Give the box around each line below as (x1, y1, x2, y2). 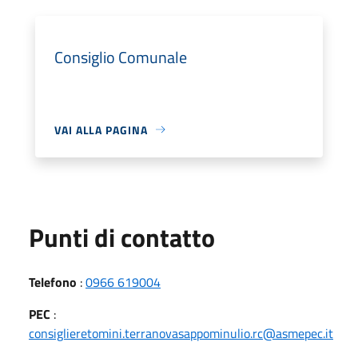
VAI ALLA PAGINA (54, 121, 148, 138)
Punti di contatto (29, 217, 215, 257)
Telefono (29, 272, 77, 292)
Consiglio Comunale (54, 44, 187, 70)
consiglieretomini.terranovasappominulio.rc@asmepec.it (29, 323, 333, 343)
